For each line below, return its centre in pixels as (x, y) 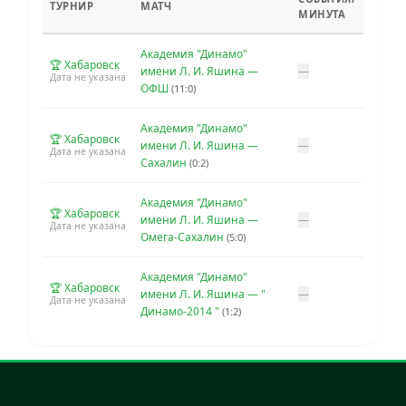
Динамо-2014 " (181, 311)
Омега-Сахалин (184, 237)
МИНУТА (322, 14)
